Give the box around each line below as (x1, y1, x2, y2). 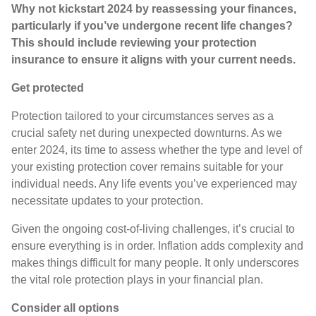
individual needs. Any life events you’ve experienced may (11, 177, 297, 190)
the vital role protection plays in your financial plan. (11, 273, 266, 286)
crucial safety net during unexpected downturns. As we (11, 126, 282, 139)
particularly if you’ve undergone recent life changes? (11, 19, 293, 32)
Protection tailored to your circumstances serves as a (11, 109, 274, 122)
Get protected (11, 81, 84, 94)
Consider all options (11, 301, 119, 314)
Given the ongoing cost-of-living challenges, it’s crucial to (11, 222, 295, 235)
